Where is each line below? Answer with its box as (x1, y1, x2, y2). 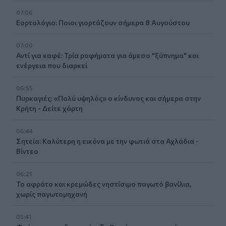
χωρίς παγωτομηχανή (16, 189, 87, 198)
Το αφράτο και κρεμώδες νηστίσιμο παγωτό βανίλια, (16, 179, 191, 188)
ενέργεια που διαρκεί (16, 61, 87, 70)
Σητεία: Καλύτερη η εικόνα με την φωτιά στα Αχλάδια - (16, 136, 199, 145)
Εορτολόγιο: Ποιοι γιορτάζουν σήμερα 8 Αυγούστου (16, 18, 190, 27)
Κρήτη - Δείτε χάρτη (16, 103, 83, 112)
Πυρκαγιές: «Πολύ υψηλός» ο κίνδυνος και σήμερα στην (16, 93, 201, 102)
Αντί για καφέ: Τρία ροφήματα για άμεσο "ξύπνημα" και (16, 50, 199, 60)
